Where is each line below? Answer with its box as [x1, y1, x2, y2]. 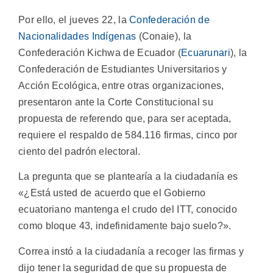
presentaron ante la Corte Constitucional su [18, 97, 213, 108]
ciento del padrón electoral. [18, 146, 141, 157]
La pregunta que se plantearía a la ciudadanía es [18, 171, 238, 182]
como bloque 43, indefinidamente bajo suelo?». [18, 221, 232, 232]
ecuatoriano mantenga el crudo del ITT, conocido [18, 204, 238, 215]
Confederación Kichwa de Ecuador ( [18, 48, 181, 58]
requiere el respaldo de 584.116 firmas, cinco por [18, 130, 238, 141]
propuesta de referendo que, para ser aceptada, [18, 113, 232, 124]
